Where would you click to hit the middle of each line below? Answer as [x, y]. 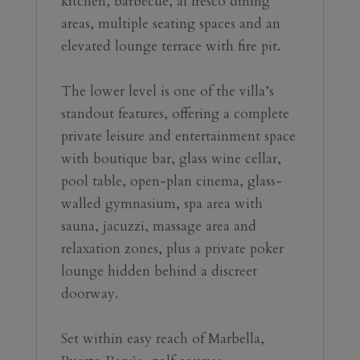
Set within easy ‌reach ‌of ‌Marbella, [108, 338]
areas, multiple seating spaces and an [170, 23]
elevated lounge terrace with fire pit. [170, 46]
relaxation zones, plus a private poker [172, 248]
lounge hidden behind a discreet [159, 271]
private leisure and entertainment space [178, 136]
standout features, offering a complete [175, 113]
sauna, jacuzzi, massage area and [158, 226]
